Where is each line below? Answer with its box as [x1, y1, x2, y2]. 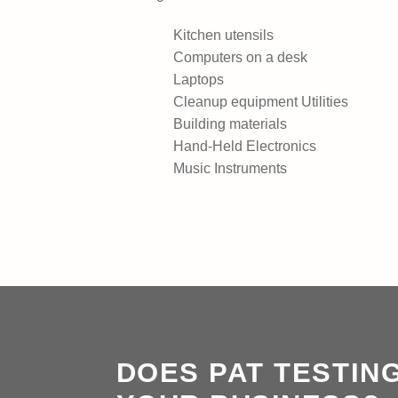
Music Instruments [169, 160, 287, 176]
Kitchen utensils [169, 27, 274, 43]
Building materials [169, 115, 287, 131]
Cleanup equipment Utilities [169, 93, 348, 109]
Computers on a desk [169, 49, 307, 65]
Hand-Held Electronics [169, 138, 316, 154]
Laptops [169, 71, 224, 87]
